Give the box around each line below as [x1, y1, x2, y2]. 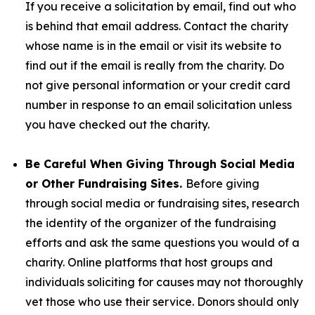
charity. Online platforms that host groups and [25, 255, 273, 269]
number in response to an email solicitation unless [25, 98, 292, 112]
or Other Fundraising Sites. [25, 176, 186, 191]
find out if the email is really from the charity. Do [25, 58, 284, 72]
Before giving [186, 176, 259, 191]
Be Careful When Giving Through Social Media [25, 157, 295, 171]
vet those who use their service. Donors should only [25, 295, 299, 309]
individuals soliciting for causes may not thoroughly [25, 275, 303, 289]
